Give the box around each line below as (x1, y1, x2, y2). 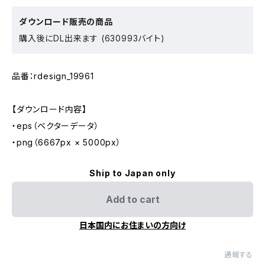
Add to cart (105, 193, 160, 206)
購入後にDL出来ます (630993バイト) (19, 33, 165, 44)
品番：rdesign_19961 (12, 71, 94, 82)
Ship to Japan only (89, 168, 176, 179)
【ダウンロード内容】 (12, 104, 88, 115)
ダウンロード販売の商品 (19, 17, 113, 27)
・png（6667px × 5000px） (12, 137, 121, 148)
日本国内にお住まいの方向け (79, 220, 186, 231)
